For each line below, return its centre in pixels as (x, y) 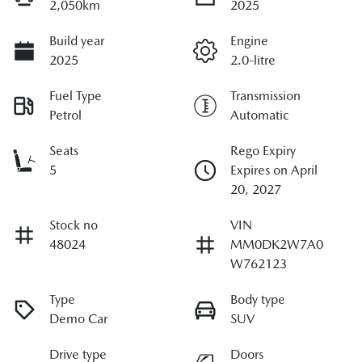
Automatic (260, 116)
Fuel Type (76, 96)
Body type (258, 300)
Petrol (65, 116)
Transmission (265, 96)
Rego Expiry (263, 151)
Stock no (74, 225)
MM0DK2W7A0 (277, 245)
